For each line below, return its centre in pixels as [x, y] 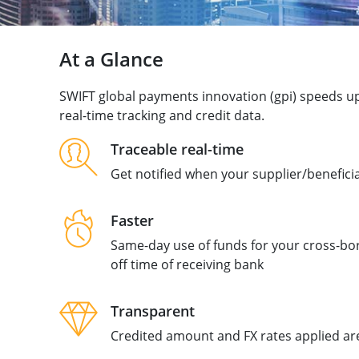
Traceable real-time [177, 149]
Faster [132, 220]
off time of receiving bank [187, 264]
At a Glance [111, 59]
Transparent [152, 311]
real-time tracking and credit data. [161, 115]
